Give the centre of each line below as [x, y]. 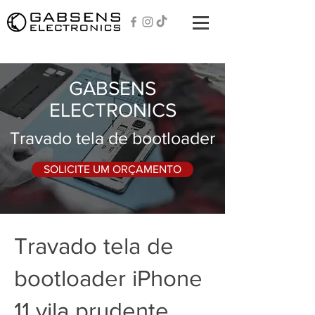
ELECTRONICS [112, 110]
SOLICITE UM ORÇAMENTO [112, 169]
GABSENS [112, 88]
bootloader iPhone [108, 278]
